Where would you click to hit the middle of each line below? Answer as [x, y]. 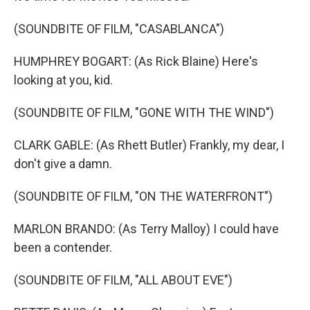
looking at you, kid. [63, 80]
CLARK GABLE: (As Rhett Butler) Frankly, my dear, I [149, 145]
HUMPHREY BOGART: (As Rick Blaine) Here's [136, 61]
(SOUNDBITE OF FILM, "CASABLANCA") [119, 29]
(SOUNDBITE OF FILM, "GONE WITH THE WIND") [144, 112]
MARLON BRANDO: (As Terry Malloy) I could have [146, 229]
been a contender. [63, 247]
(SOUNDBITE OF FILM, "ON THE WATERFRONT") [143, 196]
